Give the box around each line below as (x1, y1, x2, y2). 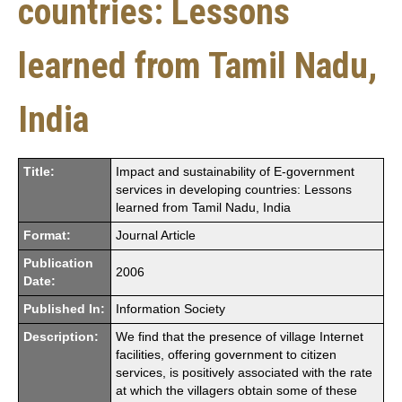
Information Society (116, 301, 225, 316)
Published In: (23, 301, 105, 316)
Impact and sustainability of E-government (116, 164, 354, 179)
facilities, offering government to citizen (116, 347, 336, 362)
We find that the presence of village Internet (116, 329, 363, 344)
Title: (23, 164, 55, 179)
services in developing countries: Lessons (116, 182, 352, 197)
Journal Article (116, 228, 196, 242)
